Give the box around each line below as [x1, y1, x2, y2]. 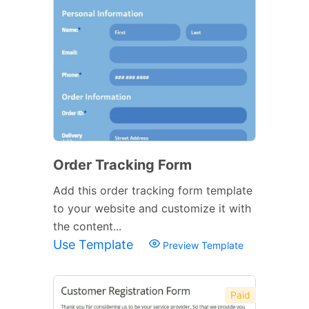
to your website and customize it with [53, 201, 251, 215]
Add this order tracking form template [53, 183, 252, 197]
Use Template [53, 237, 137, 252]
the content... [53, 219, 121, 233]
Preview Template [160, 239, 243, 251]
